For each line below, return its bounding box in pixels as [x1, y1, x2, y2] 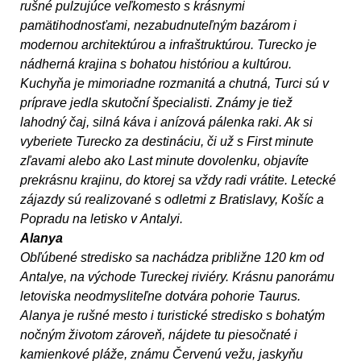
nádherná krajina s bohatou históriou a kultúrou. [20, 57, 292, 72]
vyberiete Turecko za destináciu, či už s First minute [20, 135, 313, 149]
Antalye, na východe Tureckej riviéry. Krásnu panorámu [20, 270, 334, 284]
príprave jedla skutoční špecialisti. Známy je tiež [20, 96, 293, 110]
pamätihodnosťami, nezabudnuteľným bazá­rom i [20, 19, 297, 33]
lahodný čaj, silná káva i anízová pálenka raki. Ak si [20, 115, 313, 130]
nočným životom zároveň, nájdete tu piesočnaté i [20, 328, 297, 342]
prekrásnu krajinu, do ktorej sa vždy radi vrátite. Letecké [20, 173, 336, 188]
